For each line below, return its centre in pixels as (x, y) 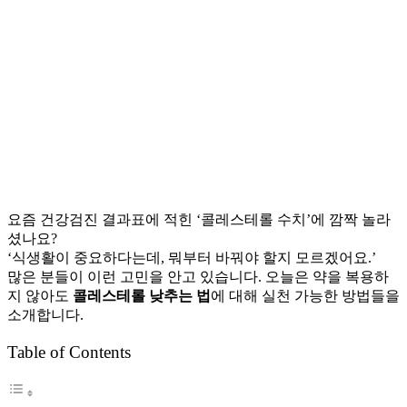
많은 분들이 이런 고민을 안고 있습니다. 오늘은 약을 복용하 (198, 276)
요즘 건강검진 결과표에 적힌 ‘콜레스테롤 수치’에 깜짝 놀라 (199, 219)
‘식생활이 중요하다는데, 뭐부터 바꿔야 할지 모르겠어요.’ (192, 257)
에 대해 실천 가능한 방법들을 (305, 295)
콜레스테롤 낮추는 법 (142, 295)
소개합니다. (45, 314)
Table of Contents (69, 352)
